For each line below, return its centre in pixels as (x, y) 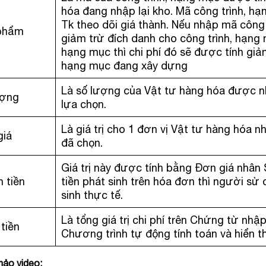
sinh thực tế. (92, 195)
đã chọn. (82, 143)
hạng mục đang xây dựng (125, 66)
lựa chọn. (84, 104)
